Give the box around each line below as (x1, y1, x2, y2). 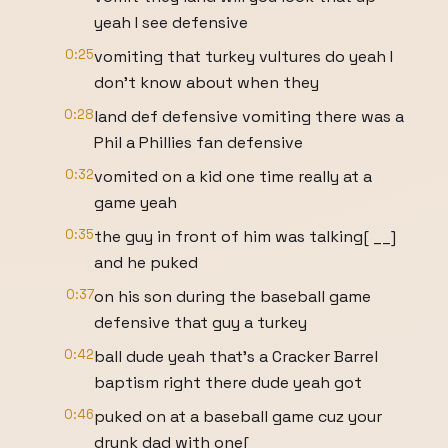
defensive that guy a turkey (94, 312, 307, 333)
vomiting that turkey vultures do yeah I (94, 46, 393, 67)
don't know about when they (94, 72, 319, 93)
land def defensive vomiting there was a (94, 106, 404, 127)
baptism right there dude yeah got (94, 372, 362, 393)
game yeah (94, 192, 177, 213)
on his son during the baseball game (94, 286, 371, 307)
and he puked (94, 252, 198, 273)
